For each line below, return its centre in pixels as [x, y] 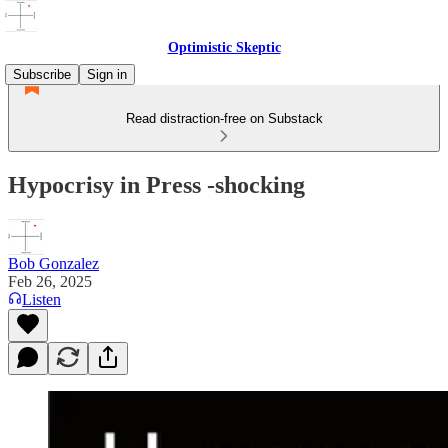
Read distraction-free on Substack [224, 118]
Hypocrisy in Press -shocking [156, 184]
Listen [41, 299]
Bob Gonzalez [53, 263]
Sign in [107, 74]
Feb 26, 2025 [50, 281]
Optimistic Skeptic [224, 47]
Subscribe [42, 74]
